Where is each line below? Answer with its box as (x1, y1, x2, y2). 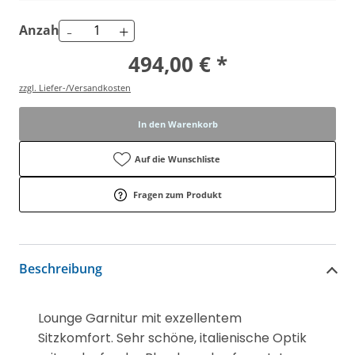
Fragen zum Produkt (133, 188, 222, 200)
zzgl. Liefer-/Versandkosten (19, 81, 131, 94)
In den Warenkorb (137, 117, 218, 130)
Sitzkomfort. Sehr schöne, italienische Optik (38, 328, 307, 347)
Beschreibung (19, 260, 102, 278)
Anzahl (19, 21, 63, 40)
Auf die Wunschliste (135, 152, 220, 165)
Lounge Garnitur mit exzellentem (38, 308, 242, 327)
